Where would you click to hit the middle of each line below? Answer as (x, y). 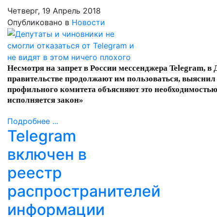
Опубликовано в (38, 22)
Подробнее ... (33, 121)
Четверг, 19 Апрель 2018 (54, 11)
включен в (47, 154)
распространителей (84, 191)
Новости (88, 22)
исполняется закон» (45, 100)
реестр (35, 173)
